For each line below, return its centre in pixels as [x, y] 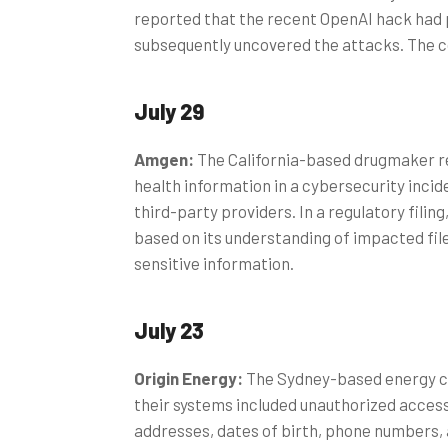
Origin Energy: [190, 377]
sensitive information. [214, 262]
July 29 [169, 110]
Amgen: [165, 158]
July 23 [169, 329]
